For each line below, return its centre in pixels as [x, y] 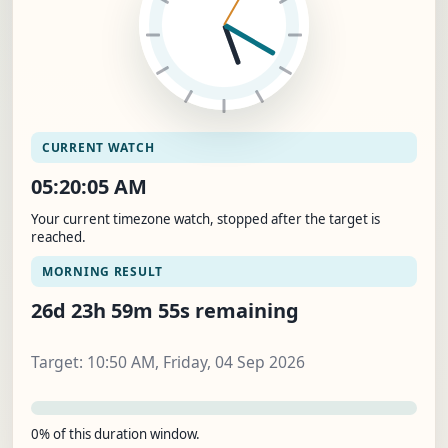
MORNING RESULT [103, 272]
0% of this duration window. [115, 433]
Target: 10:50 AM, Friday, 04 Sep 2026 [168, 361]
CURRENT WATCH [98, 148]
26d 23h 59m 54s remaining [165, 311]
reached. [58, 237]
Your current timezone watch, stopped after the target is [205, 219]
